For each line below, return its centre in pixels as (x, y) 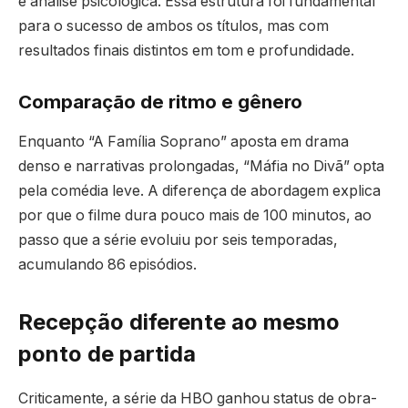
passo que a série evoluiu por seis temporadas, (178, 240)
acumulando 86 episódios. (107, 264)
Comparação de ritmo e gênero (160, 101)
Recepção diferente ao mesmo (179, 322)
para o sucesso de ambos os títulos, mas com (173, 25)
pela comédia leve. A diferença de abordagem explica (199, 190)
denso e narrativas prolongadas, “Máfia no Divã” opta (201, 166)
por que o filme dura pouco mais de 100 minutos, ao (195, 215)
